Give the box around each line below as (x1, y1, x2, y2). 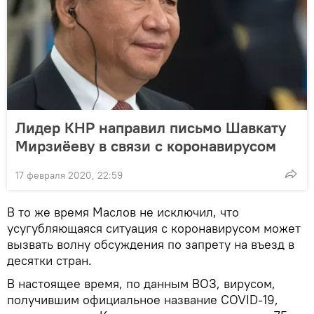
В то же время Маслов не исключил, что (7, 204, 239, 221)
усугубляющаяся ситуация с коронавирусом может (7, 220, 301, 237)
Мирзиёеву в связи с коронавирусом (15, 136, 276, 156)
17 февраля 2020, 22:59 (15, 169, 123, 182)
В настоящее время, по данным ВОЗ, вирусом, (7, 275, 275, 292)
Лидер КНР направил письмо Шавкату (15, 118, 286, 138)
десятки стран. (7, 252, 92, 269)
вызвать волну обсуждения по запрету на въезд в (7, 236, 294, 253)
